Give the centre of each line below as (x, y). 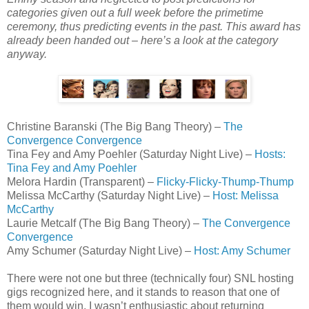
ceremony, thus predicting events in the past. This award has (154, 26)
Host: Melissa (246, 195)
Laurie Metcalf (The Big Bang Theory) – (104, 223)
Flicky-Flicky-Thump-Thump (225, 181)
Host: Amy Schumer (242, 250)
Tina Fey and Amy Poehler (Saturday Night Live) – (131, 154)
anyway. (27, 54)
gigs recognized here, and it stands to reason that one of (143, 292)
